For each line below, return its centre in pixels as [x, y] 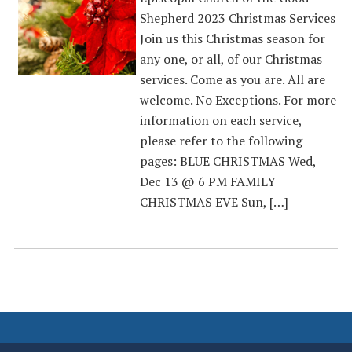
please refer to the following [221, 141]
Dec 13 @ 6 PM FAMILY [207, 181]
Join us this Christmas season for [232, 38]
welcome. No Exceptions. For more [238, 100]
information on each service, [220, 120]
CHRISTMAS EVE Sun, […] [214, 202]
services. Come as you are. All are [232, 79]
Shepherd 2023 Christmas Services [237, 18]
